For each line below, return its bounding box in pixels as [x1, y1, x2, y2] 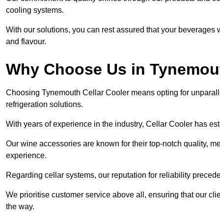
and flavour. [6, 37, 46, 46]
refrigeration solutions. [6, 100, 83, 109]
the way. [6, 202, 34, 211]
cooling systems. [6, 6, 64, 15]
